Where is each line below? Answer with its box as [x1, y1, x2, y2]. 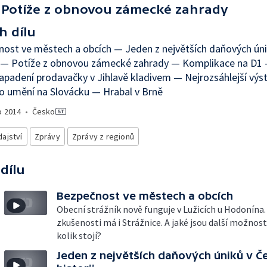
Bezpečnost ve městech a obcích [57, 190, 233, 202]
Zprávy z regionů [72, 131, 135, 142]
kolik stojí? [57, 229, 101, 241]
